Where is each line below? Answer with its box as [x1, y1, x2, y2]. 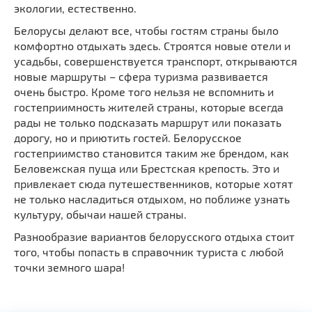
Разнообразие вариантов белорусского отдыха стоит [14, 229, 295, 243]
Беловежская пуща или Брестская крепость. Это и [14, 161, 279, 175]
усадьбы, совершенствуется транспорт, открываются [14, 54, 297, 68]
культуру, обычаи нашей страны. [14, 207, 187, 221]
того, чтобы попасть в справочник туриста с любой [14, 244, 283, 258]
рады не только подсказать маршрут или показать [14, 115, 281, 129]
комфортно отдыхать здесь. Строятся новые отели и [14, 38, 290, 52]
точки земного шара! [14, 260, 125, 274]
